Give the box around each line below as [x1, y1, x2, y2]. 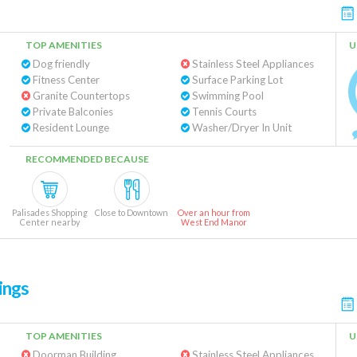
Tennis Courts [189, 105, 257, 118]
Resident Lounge [30, 121, 109, 134]
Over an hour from [177, 207, 250, 218]
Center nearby [19, 217, 80, 227]
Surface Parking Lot [189, 73, 283, 86]
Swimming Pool [189, 89, 264, 102]
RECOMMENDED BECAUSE [25, 153, 149, 165]
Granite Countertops [30, 89, 130, 102]
